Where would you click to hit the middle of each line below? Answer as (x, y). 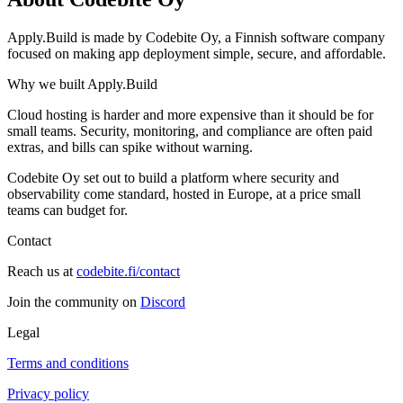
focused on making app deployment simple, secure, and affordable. (197, 53)
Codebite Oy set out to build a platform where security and (173, 177)
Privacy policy (48, 393)
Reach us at (40, 271)
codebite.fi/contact (128, 271)
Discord (163, 301)
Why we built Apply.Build (82, 84)
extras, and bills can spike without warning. (130, 147)
